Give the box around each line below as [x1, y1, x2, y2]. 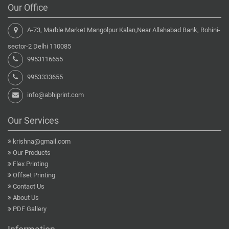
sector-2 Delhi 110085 [8, 42, 71, 51]
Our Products [13, 149, 51, 157]
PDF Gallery [13, 205, 47, 213]
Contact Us [13, 182, 44, 191]
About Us [13, 194, 39, 202]
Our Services [8, 115, 59, 126]
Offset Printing [13, 171, 55, 179]
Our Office [8, 2, 48, 13]
